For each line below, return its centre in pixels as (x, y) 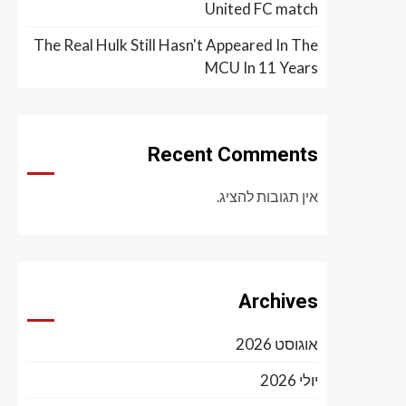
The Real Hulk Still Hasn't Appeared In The (176, 45)
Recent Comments (233, 155)
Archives (278, 301)
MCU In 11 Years (261, 68)
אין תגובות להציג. (267, 196)
